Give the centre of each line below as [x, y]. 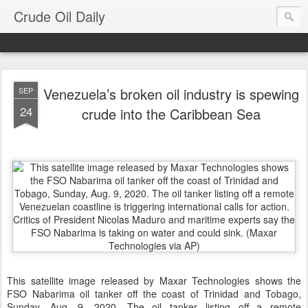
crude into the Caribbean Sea [171, 114]
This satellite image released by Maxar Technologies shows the [154, 280]
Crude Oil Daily [59, 16]
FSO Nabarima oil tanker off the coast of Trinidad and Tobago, [154, 294]
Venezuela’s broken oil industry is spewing [171, 94]
